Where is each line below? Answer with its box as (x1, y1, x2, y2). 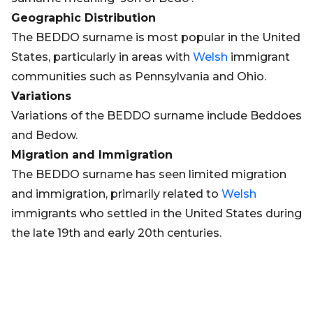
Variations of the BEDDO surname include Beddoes (11, 109, 302, 122)
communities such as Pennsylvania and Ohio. (11, 70, 266, 83)
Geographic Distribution (11, 11, 156, 24)
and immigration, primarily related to (11, 187, 221, 201)
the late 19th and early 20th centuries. (11, 226, 221, 240)
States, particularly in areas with (11, 50, 193, 64)
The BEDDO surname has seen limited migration (11, 168, 286, 181)
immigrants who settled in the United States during (11, 207, 302, 220)
